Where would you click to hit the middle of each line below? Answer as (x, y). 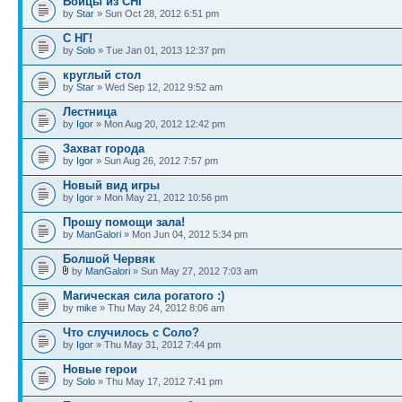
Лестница (90, 112)
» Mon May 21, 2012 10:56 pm (161, 197)
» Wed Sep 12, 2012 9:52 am (158, 87)
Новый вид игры (111, 185)
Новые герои (100, 369)
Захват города (104, 149)
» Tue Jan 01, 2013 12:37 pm (160, 50)
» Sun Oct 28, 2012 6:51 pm (157, 13)
